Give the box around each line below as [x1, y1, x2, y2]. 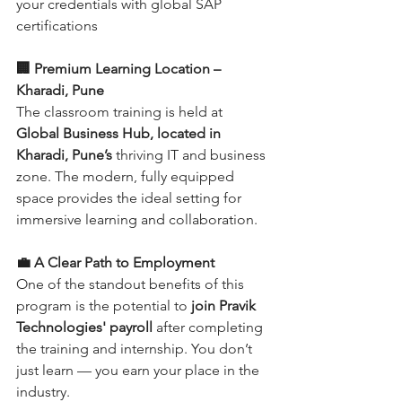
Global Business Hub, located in [16, 125, 224, 142]
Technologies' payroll [16, 319, 153, 336]
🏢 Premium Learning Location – [16, 60, 224, 77]
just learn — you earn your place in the [16, 362, 263, 379]
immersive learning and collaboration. [16, 211, 258, 228]
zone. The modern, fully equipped [16, 168, 238, 185]
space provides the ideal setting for [16, 189, 245, 206]
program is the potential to [16, 297, 191, 314]
